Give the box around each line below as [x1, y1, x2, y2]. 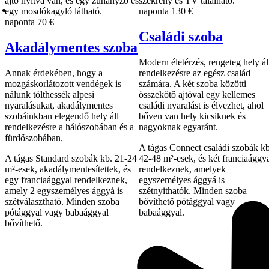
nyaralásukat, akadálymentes [5, 100, 113, 111]
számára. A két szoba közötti [139, 79, 247, 89]
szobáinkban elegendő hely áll [5, 111, 119, 122]
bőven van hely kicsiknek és [139, 111, 246, 122]
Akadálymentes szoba [5, 40, 138, 56]
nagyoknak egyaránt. [139, 122, 219, 133]
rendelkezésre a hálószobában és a [5, 122, 134, 133]
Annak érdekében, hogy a [5, 68, 103, 79]
